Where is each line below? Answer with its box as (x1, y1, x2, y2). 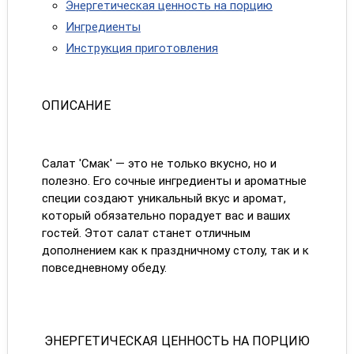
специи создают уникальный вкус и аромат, (41, 191, 286, 205)
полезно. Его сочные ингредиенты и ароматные (41, 174, 307, 188)
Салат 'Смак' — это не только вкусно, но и (41, 156, 277, 171)
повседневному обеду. (41, 261, 167, 275)
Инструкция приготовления (65, 41, 218, 55)
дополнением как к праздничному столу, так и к (41, 243, 309, 258)
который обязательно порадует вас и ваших (41, 209, 290, 223)
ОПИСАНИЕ (41, 98, 111, 113)
